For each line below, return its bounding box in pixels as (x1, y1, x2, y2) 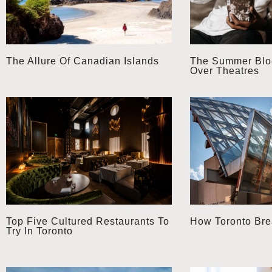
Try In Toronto (6, 226, 73, 237)
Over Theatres (189, 66, 259, 76)
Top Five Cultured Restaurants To (6, 216, 169, 227)
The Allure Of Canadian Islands (6, 56, 159, 67)
